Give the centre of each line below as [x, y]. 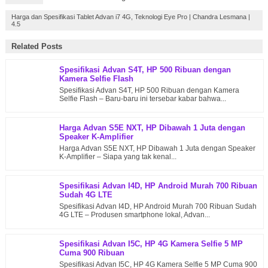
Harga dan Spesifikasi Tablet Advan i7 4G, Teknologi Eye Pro [99, 17]
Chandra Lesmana [219, 17]
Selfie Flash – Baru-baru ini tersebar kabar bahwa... [142, 98]
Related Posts [36, 47]
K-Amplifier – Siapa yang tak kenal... [118, 156]
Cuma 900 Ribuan [92, 253]
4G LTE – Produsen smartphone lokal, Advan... [134, 215]
